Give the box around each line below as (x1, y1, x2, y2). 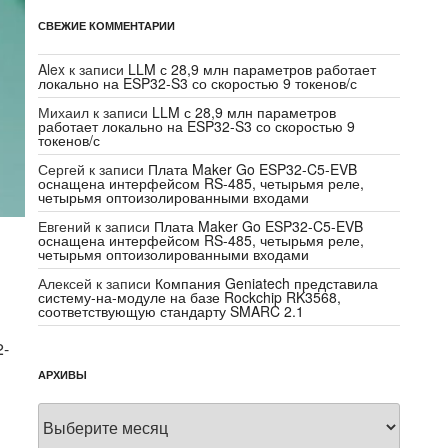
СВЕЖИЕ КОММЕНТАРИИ (38, 18, 176, 34)
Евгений (38, 216, 92, 237)
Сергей (38, 159, 86, 180)
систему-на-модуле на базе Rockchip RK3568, (38, 287, 342, 308)
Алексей (38, 273, 93, 294)
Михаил (38, 102, 90, 123)
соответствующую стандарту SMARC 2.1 (38, 301, 305, 322)
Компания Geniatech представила (155, 273, 379, 294)
